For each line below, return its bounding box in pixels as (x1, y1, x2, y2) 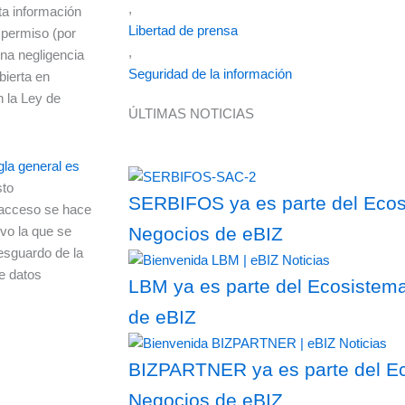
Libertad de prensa (128, 23, 238, 38)
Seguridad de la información (128, 66, 292, 81)
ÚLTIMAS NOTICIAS (128, 106, 254, 121)
